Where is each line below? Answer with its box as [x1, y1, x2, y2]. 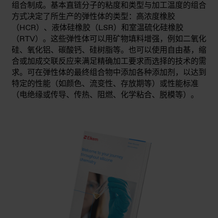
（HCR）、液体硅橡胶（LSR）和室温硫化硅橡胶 [12, 22, 183, 33]
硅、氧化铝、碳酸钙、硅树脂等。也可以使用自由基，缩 [12, 45, 206, 55]
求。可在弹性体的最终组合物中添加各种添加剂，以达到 [12, 67, 206, 78]
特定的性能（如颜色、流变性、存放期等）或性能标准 [12, 78, 199, 89]
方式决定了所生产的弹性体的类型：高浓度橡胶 [12, 11, 175, 22]
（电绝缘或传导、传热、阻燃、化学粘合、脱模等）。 [12, 90, 199, 100]
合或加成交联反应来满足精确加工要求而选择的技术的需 [12, 56, 206, 67]
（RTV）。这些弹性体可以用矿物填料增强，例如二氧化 [12, 34, 206, 44]
